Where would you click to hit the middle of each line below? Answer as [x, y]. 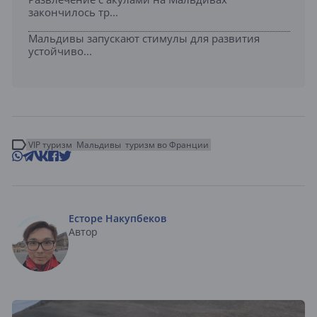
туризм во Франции [167, 145]
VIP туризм [50, 145]
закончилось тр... [73, 12]
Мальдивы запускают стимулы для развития [144, 39]
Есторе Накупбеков [117, 219]
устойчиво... [60, 51]
